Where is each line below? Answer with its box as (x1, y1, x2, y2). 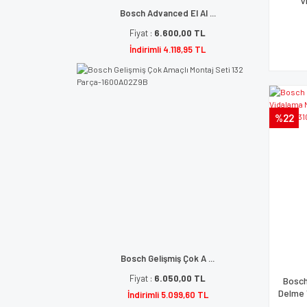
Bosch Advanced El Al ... (119, 8, 216, 19)
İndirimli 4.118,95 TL (130, 44, 206, 55)
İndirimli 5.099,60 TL (127, 289, 208, 300)
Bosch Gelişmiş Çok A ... (121, 253, 214, 264)
